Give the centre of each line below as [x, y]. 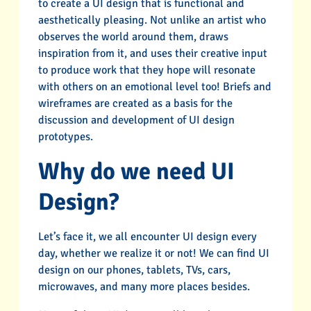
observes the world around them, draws [133, 36]
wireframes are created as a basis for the [135, 103]
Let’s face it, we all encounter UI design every [147, 237]
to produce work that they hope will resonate [146, 70]
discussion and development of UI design [136, 120]
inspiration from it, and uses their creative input [152, 53]
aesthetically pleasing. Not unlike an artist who [152, 20]
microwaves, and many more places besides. [144, 287]
